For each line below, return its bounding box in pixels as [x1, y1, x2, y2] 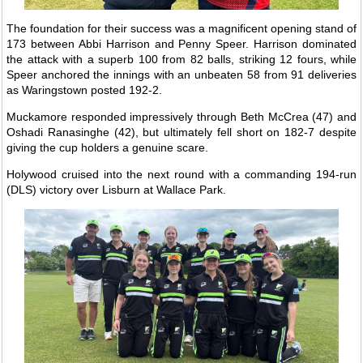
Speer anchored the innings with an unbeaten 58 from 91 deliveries [6, 67, 357, 81]
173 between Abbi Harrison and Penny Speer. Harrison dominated [6, 36, 357, 50]
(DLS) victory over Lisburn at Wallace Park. [6, 182, 226, 196]
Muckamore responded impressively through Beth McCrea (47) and [6, 109, 357, 123]
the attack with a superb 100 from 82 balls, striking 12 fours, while [6, 52, 357, 66]
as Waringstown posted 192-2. [6, 83, 162, 96]
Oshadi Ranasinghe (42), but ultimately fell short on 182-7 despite [6, 125, 357, 139]
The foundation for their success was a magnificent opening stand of [6, 21, 357, 35]
